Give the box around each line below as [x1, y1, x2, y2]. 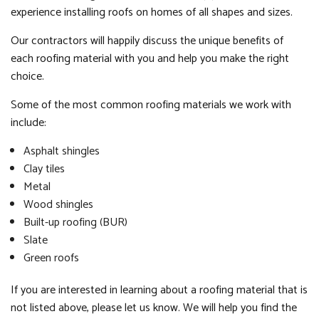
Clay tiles [23, 159, 65, 179]
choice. [11, 67, 47, 86]
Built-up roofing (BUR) [23, 213, 127, 232]
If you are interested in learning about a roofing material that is [11, 281, 308, 300]
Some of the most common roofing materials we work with [11, 95, 291, 115]
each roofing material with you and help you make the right [11, 49, 289, 68]
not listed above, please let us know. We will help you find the [11, 298, 297, 318]
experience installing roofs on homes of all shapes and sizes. [11, 3, 296, 22]
